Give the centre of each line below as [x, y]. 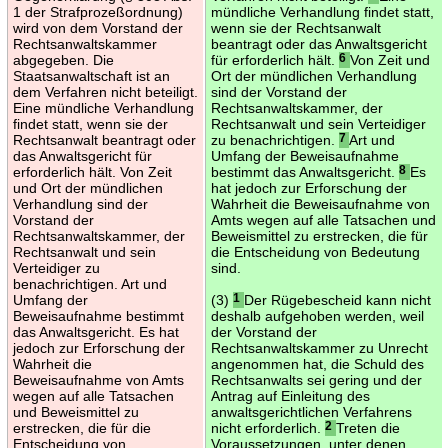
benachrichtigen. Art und [89, 283]
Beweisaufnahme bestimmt [98, 315]
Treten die [367, 427]
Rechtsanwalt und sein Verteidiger [318, 123]
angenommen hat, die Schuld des [317, 363]
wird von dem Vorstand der [97, 27]
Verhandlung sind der [80, 203]
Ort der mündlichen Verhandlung [313, 75]
